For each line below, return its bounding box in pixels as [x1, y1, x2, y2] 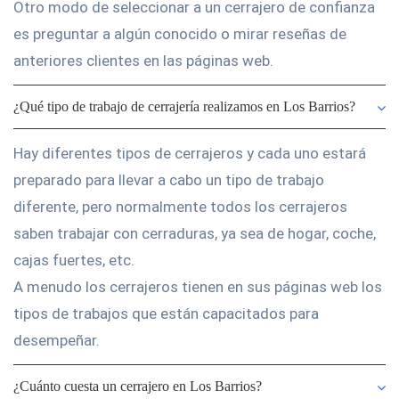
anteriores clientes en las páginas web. [13, 52, 273, 69]
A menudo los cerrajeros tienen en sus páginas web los [13, 278, 382, 296]
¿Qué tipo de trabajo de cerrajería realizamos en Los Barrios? [13, 99, 355, 114]
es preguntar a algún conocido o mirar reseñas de [13, 25, 346, 43]
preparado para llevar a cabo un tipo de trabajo [13, 171, 324, 189]
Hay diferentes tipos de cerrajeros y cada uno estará [13, 144, 366, 162]
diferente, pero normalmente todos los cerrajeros [13, 198, 347, 216]
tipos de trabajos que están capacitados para [13, 305, 319, 322]
